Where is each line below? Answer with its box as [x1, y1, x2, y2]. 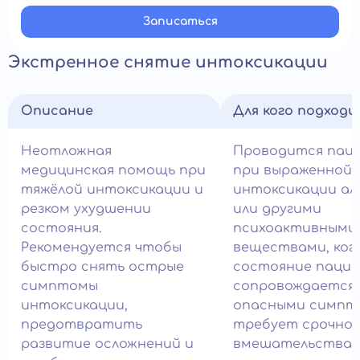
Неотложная [21, 144, 112, 158]
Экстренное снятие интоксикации [8, 53, 328, 72]
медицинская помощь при [21, 163, 206, 178]
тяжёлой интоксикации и [21, 182, 203, 197]
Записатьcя [142, 15, 218, 27]
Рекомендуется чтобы [21, 240, 182, 255]
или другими [233, 202, 321, 216]
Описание [21, 104, 93, 118]
